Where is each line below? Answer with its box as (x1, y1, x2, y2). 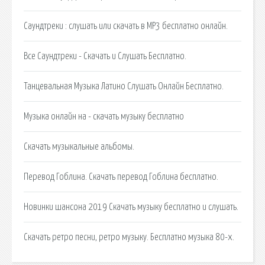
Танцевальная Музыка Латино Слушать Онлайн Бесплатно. (24, 81, 224, 91)
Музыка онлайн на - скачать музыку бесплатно (24, 111, 184, 121)
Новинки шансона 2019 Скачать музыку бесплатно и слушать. (24, 202, 238, 212)
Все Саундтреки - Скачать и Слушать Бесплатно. (24, 51, 186, 61)
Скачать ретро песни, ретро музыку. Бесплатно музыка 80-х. (24, 232, 234, 242)
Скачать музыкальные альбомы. (24, 141, 134, 151)
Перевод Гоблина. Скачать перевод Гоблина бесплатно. (24, 172, 218, 182)
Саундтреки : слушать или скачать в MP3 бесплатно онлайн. (24, 21, 228, 31)
